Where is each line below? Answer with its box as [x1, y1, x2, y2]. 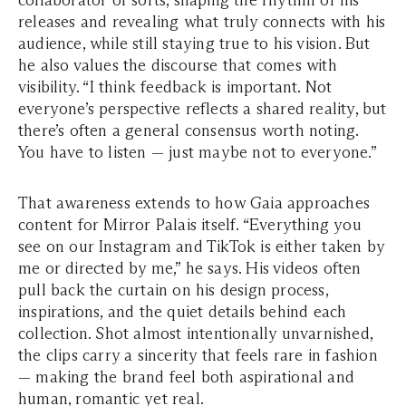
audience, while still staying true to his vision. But [18, 34, 371, 54]
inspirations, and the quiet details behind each [18, 302, 347, 323]
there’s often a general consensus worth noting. [18, 121, 359, 141]
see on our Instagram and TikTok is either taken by [18, 237, 385, 257]
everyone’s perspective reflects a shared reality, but [18, 99, 387, 120]
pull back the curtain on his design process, [18, 280, 328, 301]
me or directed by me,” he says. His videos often [18, 258, 362, 279]
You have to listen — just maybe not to [18, 142, 301, 163]
